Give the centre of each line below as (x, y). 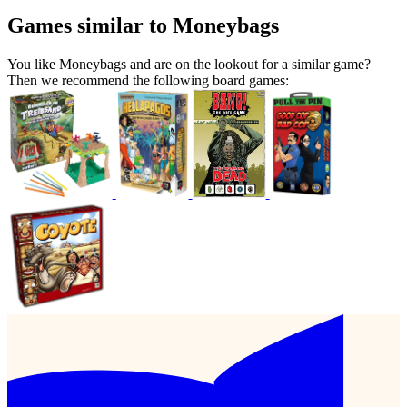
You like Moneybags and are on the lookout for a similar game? (189, 65)
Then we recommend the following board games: (148, 81)
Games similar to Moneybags (143, 26)
